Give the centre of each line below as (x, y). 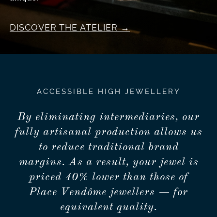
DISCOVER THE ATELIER (63, 28)
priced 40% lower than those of (108, 178)
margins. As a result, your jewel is (108, 163)
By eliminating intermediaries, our (108, 117)
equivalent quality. (108, 208)
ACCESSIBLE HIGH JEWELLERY (108, 92)
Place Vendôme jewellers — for (108, 193)
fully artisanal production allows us (108, 132)
